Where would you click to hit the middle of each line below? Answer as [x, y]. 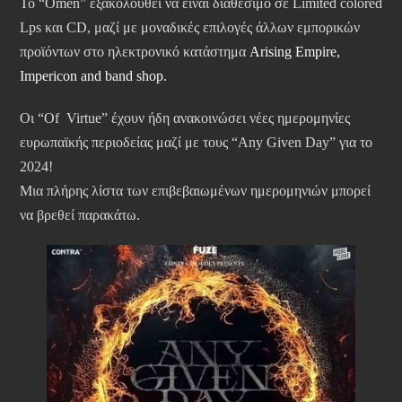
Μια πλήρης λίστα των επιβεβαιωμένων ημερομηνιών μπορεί [195, 191]
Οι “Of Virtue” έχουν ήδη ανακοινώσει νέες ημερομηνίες [185, 118]
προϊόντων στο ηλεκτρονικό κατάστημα [135, 52]
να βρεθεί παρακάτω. [80, 215]
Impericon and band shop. [93, 76]
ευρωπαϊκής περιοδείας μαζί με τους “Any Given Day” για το [196, 143]
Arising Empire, [295, 52]
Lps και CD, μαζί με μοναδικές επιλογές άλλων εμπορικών [190, 28]
